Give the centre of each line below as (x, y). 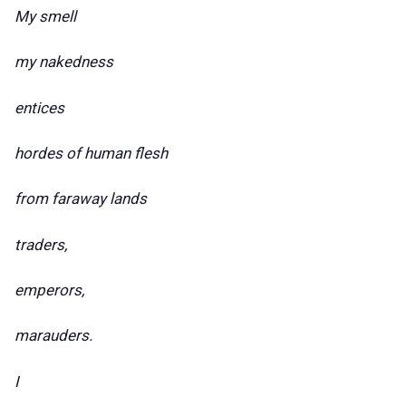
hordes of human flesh (91, 153)
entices (39, 107)
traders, (43, 244)
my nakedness (64, 62)
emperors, (49, 290)
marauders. (53, 336)
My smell (45, 16)
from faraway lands (81, 199)
